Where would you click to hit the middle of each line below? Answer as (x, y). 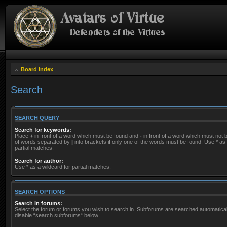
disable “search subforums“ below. (57, 215)
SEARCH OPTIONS (40, 191)
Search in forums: (39, 203)
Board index (37, 69)
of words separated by (43, 142)
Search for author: (39, 160)
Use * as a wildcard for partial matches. (63, 166)
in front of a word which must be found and (86, 136)
